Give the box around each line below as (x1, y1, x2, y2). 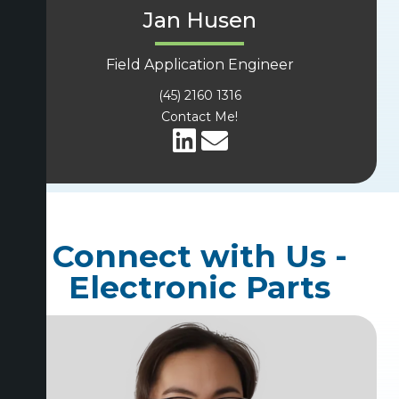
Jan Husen (142, 7, 256, 34)
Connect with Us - (52, 237, 347, 276)
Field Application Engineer (105, 56, 294, 74)
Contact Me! (161, 109, 238, 126)
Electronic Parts (69, 268, 330, 307)
